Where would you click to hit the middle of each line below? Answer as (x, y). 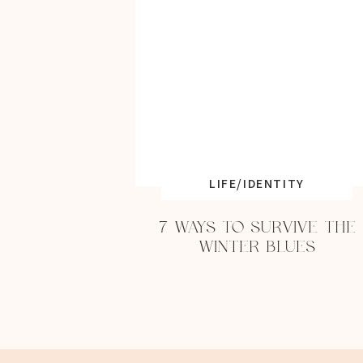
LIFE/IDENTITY (257, 184)
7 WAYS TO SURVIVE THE (257, 228)
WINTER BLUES (257, 247)
